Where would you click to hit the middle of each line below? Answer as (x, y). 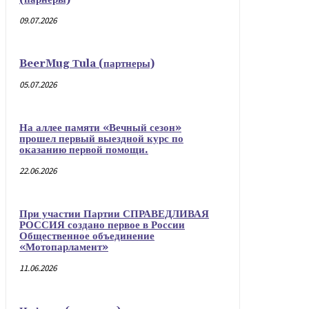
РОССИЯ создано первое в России (102, 226)
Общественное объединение (87, 237)
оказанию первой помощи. (84, 150)
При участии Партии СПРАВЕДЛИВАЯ (114, 215)
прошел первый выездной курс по (101, 139)
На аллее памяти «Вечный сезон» (100, 128)
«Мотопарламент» (64, 248)
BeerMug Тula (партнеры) (87, 64)
